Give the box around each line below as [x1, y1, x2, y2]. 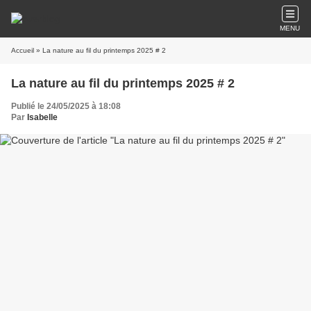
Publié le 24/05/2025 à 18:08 [11, 101, 121, 111]
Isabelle [27, 112, 58, 122]
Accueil [11, 47, 34, 54]
